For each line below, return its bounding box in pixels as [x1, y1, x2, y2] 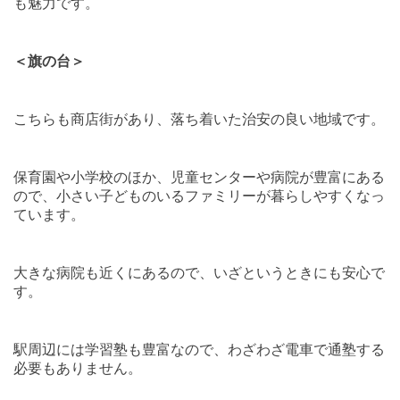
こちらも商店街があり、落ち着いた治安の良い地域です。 [13, 112, 385, 128]
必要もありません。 [13, 361, 142, 377]
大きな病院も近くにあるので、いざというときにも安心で [13, 265, 385, 281]
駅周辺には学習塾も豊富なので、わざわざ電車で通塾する [13, 342, 385, 358]
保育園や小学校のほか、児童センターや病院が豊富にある [13, 170, 385, 186]
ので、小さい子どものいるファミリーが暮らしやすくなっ [13, 188, 385, 204]
